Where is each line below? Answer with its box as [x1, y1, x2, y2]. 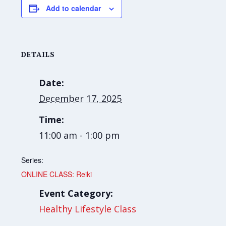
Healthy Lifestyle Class [39, 203, 137, 215]
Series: [21, 155, 44, 165]
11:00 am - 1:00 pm [39, 129, 120, 142]
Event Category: [39, 187, 114, 200]
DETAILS [21, 49, 55, 60]
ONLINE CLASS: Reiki [21, 169, 92, 180]
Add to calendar [46, 3, 101, 14]
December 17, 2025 [39, 92, 122, 105]
